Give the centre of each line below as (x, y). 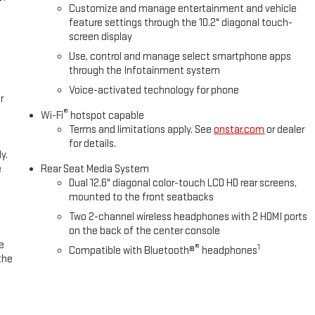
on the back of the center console (145, 231)
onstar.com (239, 130)
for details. (93, 144)
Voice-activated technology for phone (154, 91)
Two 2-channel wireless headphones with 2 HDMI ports (188, 217)
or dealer (285, 130)
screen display (101, 37)
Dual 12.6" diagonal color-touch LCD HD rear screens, (183, 184)
